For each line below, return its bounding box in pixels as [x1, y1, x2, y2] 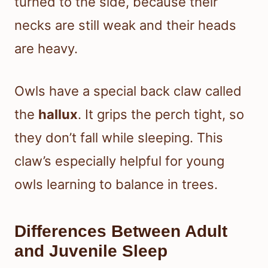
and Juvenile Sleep [14, 242, 167, 261]
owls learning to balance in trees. [14, 176, 218, 193]
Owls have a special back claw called [14, 83, 242, 99]
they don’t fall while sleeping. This [14, 130, 223, 146]
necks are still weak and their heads [14, 17, 236, 33]
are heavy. [14, 41, 78, 57]
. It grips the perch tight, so [78, 106, 244, 123]
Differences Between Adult [14, 222, 227, 241]
